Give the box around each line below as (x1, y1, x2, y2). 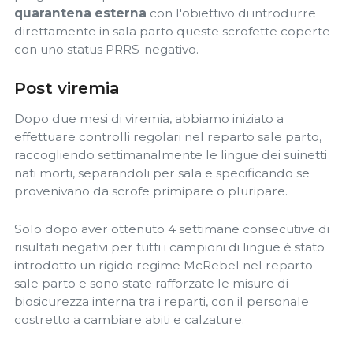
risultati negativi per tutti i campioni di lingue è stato (14, 240, 325, 255)
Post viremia (14, 77, 120, 98)
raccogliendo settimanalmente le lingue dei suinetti (14, 147, 327, 163)
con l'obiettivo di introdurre (147, 6, 316, 21)
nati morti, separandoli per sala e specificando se (14, 165, 310, 181)
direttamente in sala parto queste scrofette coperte (14, 24, 330, 39)
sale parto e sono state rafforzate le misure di (14, 276, 288, 292)
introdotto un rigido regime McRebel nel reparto (14, 258, 313, 273)
